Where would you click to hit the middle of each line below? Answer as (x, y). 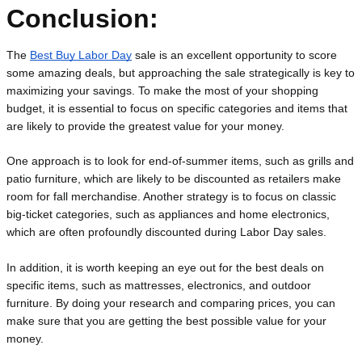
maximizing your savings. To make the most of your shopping (162, 90)
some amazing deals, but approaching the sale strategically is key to (181, 72)
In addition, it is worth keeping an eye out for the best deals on (165, 267)
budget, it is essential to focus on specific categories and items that (177, 108)
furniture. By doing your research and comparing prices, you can (171, 303)
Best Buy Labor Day (81, 55)
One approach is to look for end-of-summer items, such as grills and (180, 161)
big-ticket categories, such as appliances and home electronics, (168, 215)
